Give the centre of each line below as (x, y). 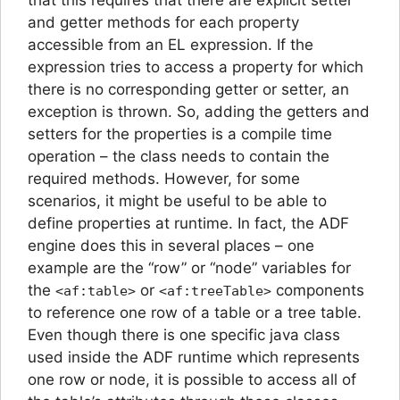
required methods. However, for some (164, 178)
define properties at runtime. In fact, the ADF (188, 223)
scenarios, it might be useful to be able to (177, 200)
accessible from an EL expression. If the (171, 44)
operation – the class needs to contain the (179, 156)
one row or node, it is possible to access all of (192, 379)
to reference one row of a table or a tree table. (195, 312)
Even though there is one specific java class (184, 334)
